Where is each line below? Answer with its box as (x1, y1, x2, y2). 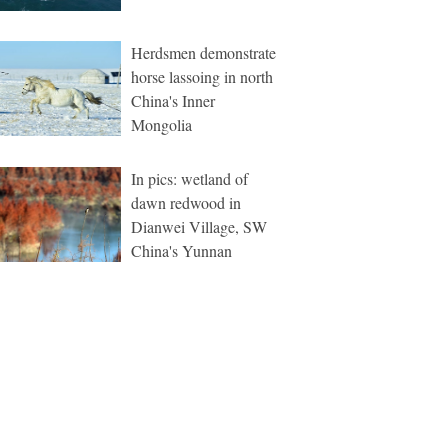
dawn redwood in (131, 192, 241, 213)
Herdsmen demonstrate (131, 42, 276, 63)
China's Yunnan (131, 240, 232, 261)
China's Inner (131, 90, 215, 111)
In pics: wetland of (131, 168, 248, 189)
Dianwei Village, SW (131, 216, 267, 237)
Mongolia (131, 114, 192, 135)
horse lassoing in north (131, 66, 273, 87)
